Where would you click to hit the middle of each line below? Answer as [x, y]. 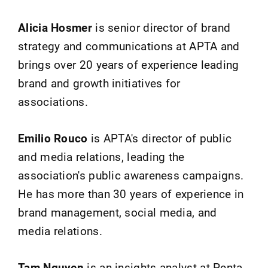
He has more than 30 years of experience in [131, 193]
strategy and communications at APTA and [129, 45]
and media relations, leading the [101, 156]
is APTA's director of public [160, 138]
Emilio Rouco [53, 138]
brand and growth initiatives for [99, 83]
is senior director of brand [161, 27]
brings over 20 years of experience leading [129, 64]
